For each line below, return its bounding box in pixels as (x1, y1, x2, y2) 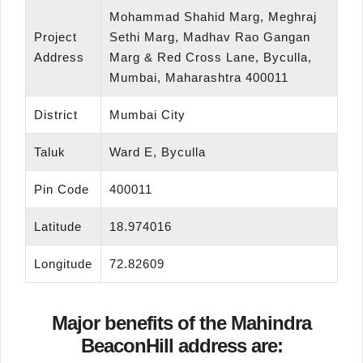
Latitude (34, 220, 82, 234)
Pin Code (34, 182, 89, 197)
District (34, 108, 78, 122)
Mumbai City (109, 108, 186, 122)
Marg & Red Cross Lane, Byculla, (109, 50, 312, 65)
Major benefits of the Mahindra (52, 312, 311, 335)
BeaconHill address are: (80, 335, 283, 357)
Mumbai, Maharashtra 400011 (109, 70, 288, 85)
